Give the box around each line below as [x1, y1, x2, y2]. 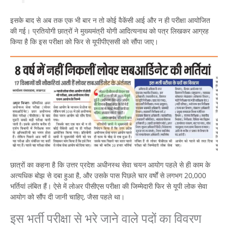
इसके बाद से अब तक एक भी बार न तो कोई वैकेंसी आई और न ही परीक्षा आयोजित [10, 15, 210, 25]
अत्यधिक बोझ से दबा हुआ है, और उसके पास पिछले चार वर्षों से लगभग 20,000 [10, 170, 206, 181]
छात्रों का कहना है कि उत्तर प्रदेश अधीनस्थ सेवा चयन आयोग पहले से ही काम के [10, 160, 210, 170]
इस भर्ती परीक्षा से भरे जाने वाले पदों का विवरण [10, 210, 202, 227]
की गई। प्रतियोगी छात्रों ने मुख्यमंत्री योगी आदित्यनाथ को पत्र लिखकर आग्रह [10, 26, 209, 36]
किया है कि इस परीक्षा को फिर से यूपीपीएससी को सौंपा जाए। [10, 37, 158, 47]
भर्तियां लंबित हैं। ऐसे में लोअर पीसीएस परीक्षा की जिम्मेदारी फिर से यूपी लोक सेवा [10, 181, 207, 191]
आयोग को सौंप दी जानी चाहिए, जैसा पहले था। [10, 192, 125, 202]
